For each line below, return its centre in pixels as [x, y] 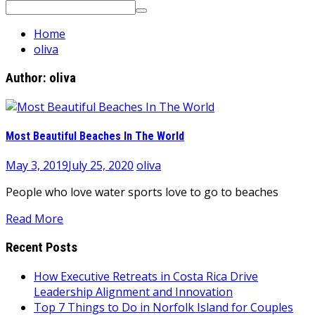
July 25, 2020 [101, 166]
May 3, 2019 [37, 166]
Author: [27, 78]
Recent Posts [41, 247]
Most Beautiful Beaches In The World [95, 136]
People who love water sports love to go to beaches [142, 192]
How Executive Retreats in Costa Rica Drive [146, 276]
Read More [34, 219]
